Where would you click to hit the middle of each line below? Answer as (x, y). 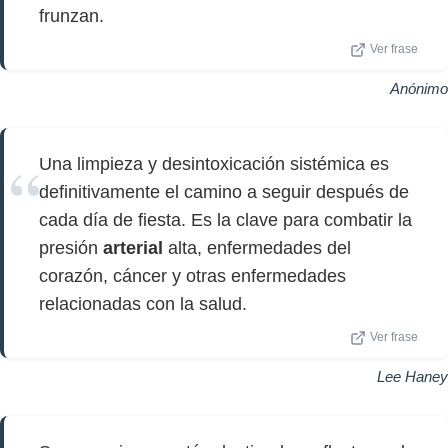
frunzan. (71, 16)
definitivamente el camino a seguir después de (224, 192)
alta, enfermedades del (257, 248)
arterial (133, 248)
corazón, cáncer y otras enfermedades (192, 276)
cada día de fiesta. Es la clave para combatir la (225, 220)
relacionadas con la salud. (143, 304)
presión (71, 248)
